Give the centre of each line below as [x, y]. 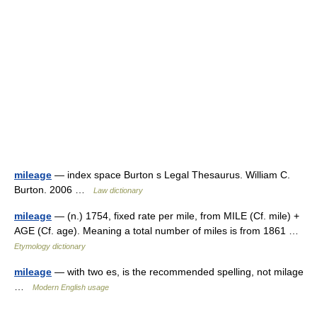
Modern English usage [71, 287]
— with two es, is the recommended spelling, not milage [178, 272]
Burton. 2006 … [54, 190]
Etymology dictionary [50, 246]
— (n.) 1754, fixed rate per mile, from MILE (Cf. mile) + [175, 216]
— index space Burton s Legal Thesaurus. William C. [171, 175]
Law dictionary [118, 190]
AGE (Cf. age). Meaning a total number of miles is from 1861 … [159, 231]
